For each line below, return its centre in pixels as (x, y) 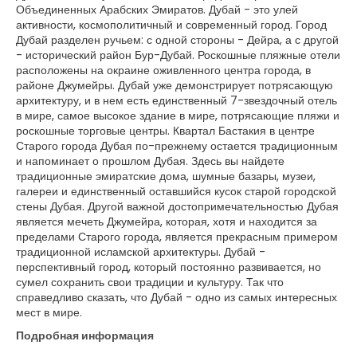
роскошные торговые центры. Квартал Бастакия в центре (165, 131)
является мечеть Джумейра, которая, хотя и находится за (167, 222)
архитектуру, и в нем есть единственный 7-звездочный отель (177, 100)
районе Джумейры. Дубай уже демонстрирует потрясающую (175, 85)
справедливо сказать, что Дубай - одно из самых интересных (177, 297)
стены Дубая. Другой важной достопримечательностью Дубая (177, 206)
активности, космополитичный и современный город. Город (171, 25)
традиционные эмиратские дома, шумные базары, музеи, (166, 176)
